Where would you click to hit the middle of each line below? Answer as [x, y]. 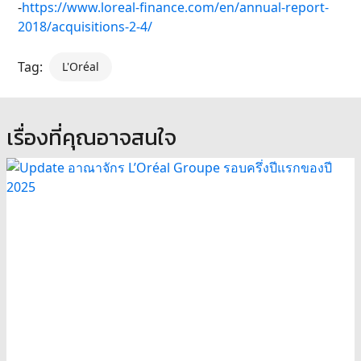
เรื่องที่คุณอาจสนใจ [91, 138]
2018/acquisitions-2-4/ [85, 27]
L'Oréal [81, 67]
